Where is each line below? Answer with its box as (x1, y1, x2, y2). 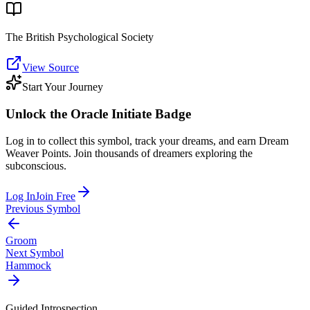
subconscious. (6, 159, 66, 172)
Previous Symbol (6, 202, 80, 215)
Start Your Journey (22, 81, 103, 93)
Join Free (35, 190, 75, 202)
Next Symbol (6, 246, 64, 259)
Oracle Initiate (71, 107, 152, 121)
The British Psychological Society (6, 31, 154, 44)
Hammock (6, 259, 51, 271)
